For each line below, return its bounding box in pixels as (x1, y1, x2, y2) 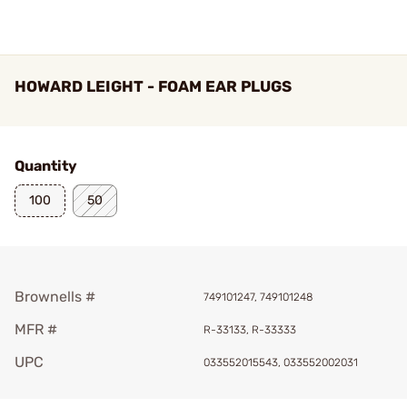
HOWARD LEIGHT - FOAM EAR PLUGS (15, 77, 292, 95)
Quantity (15, 157, 77, 174)
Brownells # (15, 288, 95, 305)
